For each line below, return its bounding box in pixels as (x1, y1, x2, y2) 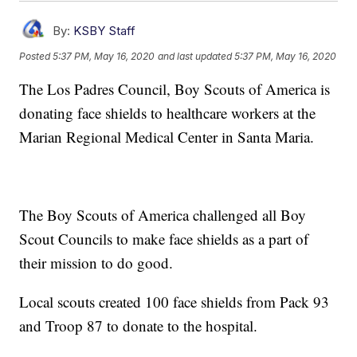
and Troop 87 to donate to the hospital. (19, 316, 258, 336)
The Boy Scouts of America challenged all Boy (19, 205, 307, 226)
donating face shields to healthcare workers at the (19, 103, 316, 124)
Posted (19, 49, 53, 62)
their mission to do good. (19, 253, 174, 273)
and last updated (158, 49, 233, 62)
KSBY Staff (73, 23, 136, 39)
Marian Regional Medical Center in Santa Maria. (19, 127, 315, 147)
